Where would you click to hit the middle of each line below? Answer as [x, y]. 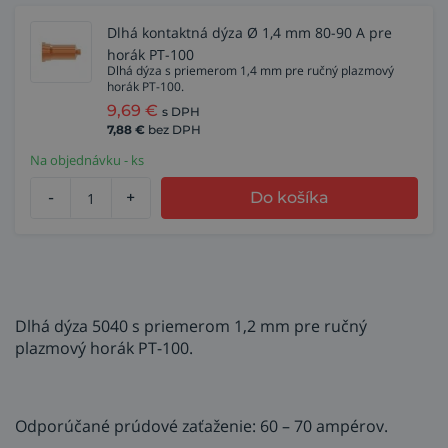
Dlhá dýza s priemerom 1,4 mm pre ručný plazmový [250, 70]
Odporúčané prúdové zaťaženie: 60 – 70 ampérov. [201, 426]
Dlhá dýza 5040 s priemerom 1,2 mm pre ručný [191, 326]
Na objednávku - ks [87, 160]
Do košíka [290, 197]
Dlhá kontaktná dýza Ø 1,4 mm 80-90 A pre [249, 32]
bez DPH [174, 129]
